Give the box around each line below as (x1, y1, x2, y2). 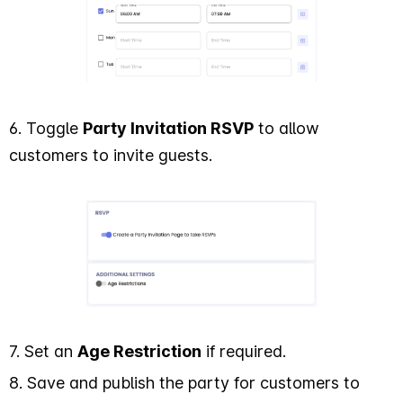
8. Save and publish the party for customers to (9, 372, 360, 392)
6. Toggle (9, 118, 83, 138)
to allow (254, 118, 319, 138)
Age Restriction (77, 341, 201, 361)
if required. (201, 341, 286, 361)
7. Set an (9, 341, 77, 361)
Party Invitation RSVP (83, 118, 254, 138)
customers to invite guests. (9, 145, 212, 165)
